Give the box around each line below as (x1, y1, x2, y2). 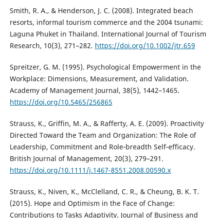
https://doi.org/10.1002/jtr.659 (94, 40, 195, 50)
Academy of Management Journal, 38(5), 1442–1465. (9, 85, 180, 95)
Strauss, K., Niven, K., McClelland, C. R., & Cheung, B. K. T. (9, 186, 199, 196)
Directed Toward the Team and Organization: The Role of (9, 130, 196, 140)
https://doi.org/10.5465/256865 (9, 97, 112, 107)
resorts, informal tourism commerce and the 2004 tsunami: (9, 17, 203, 27)
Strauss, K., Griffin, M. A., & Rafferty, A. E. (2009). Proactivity (9, 118, 204, 128)
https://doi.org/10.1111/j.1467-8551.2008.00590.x (9, 165, 171, 175)
